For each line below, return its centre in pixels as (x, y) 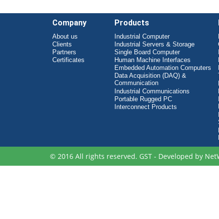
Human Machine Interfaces (153, 60)
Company (69, 22)
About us (65, 36)
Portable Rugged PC (143, 99)
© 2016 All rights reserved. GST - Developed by (127, 156)
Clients (62, 44)
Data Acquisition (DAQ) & (151, 75)
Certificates (68, 60)
